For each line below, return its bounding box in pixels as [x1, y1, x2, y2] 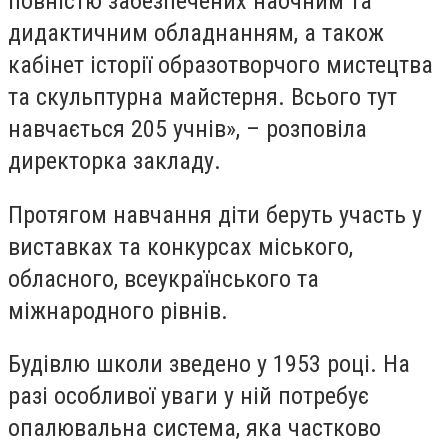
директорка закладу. [8, 147, 221, 176]
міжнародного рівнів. [8, 296, 228, 325]
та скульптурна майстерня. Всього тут [8, 83, 397, 112]
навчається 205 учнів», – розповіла [8, 115, 367, 144]
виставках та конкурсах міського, [8, 232, 353, 261]
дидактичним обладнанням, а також [8, 19, 384, 48]
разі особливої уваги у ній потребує [8, 382, 369, 411]
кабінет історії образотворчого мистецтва [8, 51, 433, 80]
